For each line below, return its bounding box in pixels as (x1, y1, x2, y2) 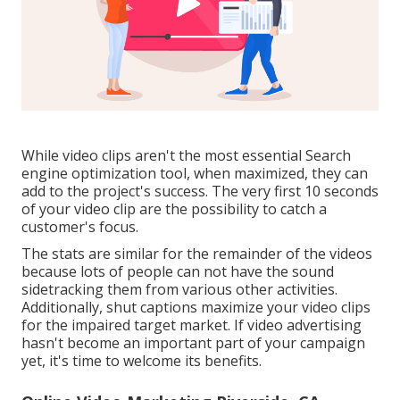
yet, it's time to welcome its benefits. (21, 351, 262, 371)
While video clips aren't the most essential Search (21, 146, 351, 166)
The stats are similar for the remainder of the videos (21, 244, 372, 264)
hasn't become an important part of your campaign (21, 333, 365, 354)
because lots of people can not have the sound (21, 262, 334, 282)
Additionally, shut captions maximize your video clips (21, 297, 371, 318)
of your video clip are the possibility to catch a (21, 199, 327, 220)
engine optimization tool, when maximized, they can (21, 163, 368, 184)
